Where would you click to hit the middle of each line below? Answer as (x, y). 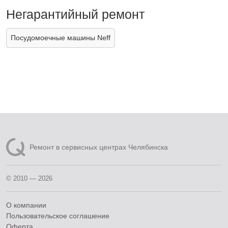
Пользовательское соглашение (58, 216)
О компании (26, 205)
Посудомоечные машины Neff (61, 38)
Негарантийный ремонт (75, 15)
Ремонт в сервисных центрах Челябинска (99, 147)
